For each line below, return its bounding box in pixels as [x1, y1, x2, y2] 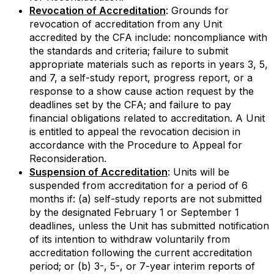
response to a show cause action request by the [29, 85, 254, 97]
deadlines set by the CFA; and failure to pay [29, 98, 231, 111]
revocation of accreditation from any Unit [29, 18, 222, 30]
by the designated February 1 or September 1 [29, 206, 239, 218]
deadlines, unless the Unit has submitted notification [29, 220, 269, 232]
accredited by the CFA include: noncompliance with [29, 31, 267, 43]
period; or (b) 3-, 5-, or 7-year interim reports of [29, 260, 255, 272]
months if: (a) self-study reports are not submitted [29, 193, 262, 205]
